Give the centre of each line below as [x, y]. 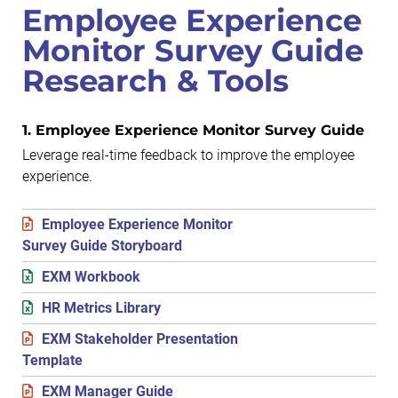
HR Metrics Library [101, 307]
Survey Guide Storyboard [102, 245]
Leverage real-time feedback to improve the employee [188, 155]
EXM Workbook [91, 276]
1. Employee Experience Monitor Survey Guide [193, 130]
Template [52, 360]
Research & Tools [155, 80]
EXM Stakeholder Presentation [140, 338]
